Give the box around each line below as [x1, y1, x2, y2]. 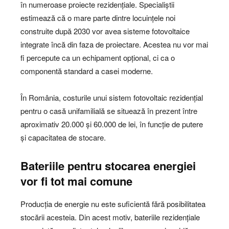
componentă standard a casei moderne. [20, 65, 153, 76]
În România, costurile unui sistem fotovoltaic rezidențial [20, 91, 203, 103]
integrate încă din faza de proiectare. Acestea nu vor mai [20, 38, 208, 50]
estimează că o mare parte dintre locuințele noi [20, 12, 175, 23]
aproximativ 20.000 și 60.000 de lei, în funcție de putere [20, 118, 203, 129]
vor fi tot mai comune [20, 172, 132, 189]
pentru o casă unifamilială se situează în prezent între [20, 105, 197, 116]
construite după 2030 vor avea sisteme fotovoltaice [20, 25, 190, 36]
